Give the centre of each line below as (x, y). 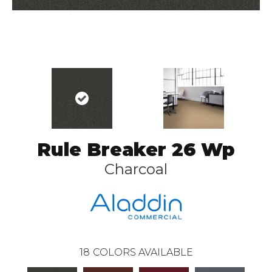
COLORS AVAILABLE (143, 252)
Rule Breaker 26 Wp (136, 150)
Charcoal (136, 169)
